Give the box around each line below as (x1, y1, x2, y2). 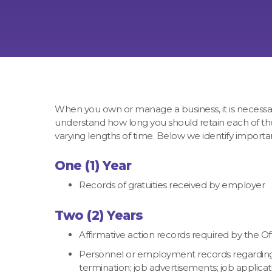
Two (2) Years (55, 207, 143, 223)
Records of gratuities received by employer (79, 179, 265, 191)
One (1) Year (55, 158, 131, 174)
